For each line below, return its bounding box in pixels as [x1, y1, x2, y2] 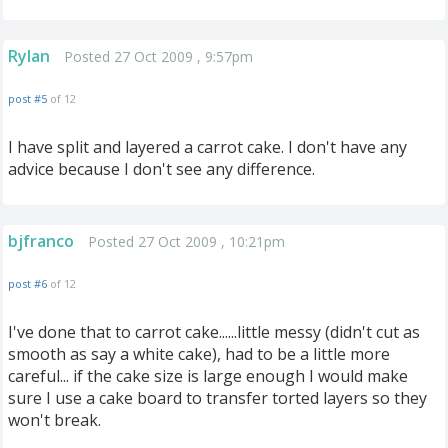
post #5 [8, 91, 47, 106]
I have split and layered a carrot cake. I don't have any [8, 136, 407, 158]
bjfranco [8, 230, 74, 252]
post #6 [8, 276, 47, 291]
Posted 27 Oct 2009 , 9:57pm [64, 47, 253, 66]
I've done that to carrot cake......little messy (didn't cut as [8, 321, 420, 343]
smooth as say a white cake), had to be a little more [8, 343, 390, 365]
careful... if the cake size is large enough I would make [8, 365, 408, 387]
